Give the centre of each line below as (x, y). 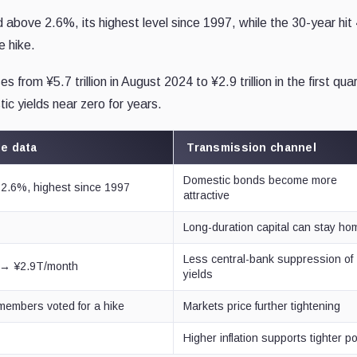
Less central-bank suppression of (269, 259)
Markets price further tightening (262, 306)
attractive (207, 195)
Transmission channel (251, 147)
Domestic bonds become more (261, 180)
